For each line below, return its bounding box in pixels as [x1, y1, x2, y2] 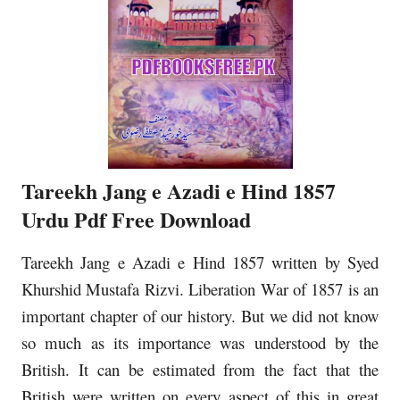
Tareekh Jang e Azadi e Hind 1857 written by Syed [21, 250, 379, 273]
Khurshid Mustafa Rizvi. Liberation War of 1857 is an [21, 277, 379, 300]
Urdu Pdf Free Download [21, 203, 251, 235]
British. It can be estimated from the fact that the [21, 357, 379, 380]
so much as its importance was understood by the [21, 330, 379, 354]
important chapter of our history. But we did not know [21, 304, 379, 327]
